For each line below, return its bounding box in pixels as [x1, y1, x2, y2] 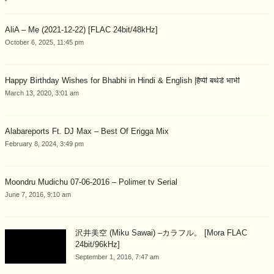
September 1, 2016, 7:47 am [75, 253, 159, 261]
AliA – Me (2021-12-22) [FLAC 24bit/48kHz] [5, 24, 158, 34]
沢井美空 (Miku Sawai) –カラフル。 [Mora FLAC [75, 228, 247, 237]
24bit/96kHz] [75, 239, 120, 249]
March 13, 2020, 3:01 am [5, 89, 79, 97]
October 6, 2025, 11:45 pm [5, 38, 84, 46]
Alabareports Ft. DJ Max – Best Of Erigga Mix [5, 126, 169, 136]
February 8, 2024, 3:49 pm [5, 139, 84, 147]
